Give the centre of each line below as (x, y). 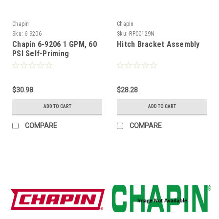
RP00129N (142, 33)
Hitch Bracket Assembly (158, 44)
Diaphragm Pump (41, 63)
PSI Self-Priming (41, 53)
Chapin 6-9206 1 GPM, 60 (55, 44)
